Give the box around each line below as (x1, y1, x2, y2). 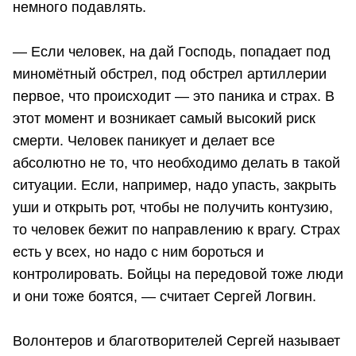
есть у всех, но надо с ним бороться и (13, 244, 264, 261)
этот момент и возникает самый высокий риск (13, 110, 315, 127)
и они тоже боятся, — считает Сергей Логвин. (13, 288, 316, 305)
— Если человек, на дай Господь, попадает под (13, 44, 331, 60)
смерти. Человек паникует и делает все (13, 133, 275, 149)
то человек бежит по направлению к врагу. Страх (13, 222, 340, 238)
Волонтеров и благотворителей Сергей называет (13, 333, 340, 350)
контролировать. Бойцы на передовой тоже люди (13, 266, 343, 283)
